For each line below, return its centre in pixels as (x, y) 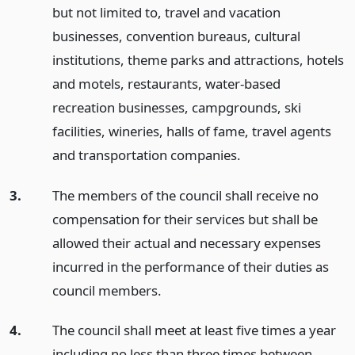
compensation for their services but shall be (185, 219)
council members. (107, 290)
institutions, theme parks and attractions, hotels (198, 59)
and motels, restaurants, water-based (166, 83)
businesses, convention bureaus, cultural (176, 36)
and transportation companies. (146, 155)
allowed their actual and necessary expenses (186, 242)
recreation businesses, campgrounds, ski (176, 107)
